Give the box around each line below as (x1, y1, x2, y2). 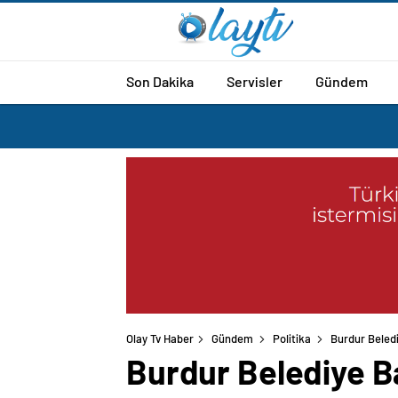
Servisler (227, 72, 283, 90)
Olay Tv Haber (126, 331, 194, 346)
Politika (273, 331, 311, 346)
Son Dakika (126, 72, 194, 90)
